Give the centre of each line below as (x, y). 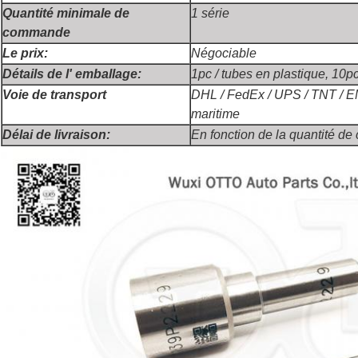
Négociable (224, 54)
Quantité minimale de (66, 14)
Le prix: (25, 54)
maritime (215, 114)
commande (36, 33)
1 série (210, 14)
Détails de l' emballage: (72, 74)
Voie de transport (54, 95)
